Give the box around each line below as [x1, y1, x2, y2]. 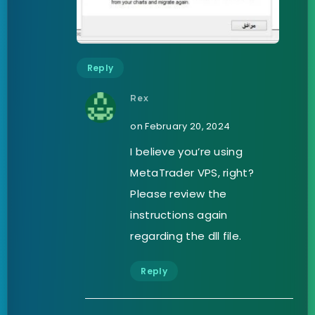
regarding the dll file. [130, 228, 242, 243]
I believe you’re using [130, 143, 243, 159]
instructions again [130, 207, 228, 222]
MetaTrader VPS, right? [130, 165, 254, 180]
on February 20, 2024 [130, 119, 231, 133]
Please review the [130, 186, 227, 201]
